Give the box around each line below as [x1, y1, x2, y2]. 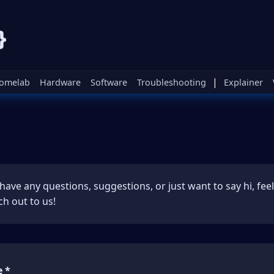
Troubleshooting [137, 76, 206, 89]
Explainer [224, 76, 263, 89]
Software [91, 76, 127, 89]
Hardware [40, 76, 81, 89]
